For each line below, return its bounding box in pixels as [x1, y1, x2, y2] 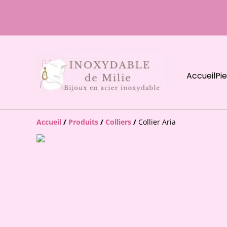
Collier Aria [138, 117, 176, 127]
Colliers [105, 117, 131, 127]
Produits [68, 117, 98, 127]
